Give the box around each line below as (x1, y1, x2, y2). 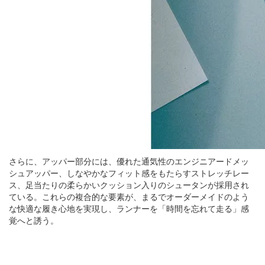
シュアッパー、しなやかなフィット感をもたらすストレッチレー (9, 167, 249, 179)
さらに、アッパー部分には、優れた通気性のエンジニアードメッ (9, 155, 249, 167)
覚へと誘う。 (9, 214, 59, 227)
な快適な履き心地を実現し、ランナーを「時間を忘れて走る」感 (9, 202, 249, 215)
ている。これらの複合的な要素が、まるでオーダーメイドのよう (9, 190, 249, 203)
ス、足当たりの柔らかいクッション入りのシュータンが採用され (9, 179, 249, 191)
